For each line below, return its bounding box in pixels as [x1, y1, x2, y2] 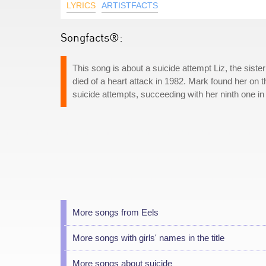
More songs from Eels [72, 207, 159, 217]
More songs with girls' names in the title [72, 233, 224, 243]
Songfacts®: [61, 30, 123, 44]
